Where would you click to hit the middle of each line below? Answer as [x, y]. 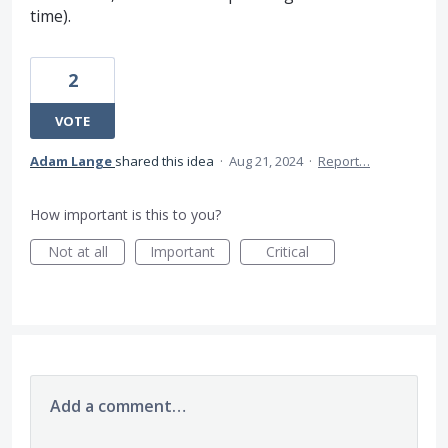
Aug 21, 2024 [266, 160]
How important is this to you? [125, 214]
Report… [344, 160]
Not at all [77, 251]
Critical [287, 251]
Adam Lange [71, 160]
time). [50, 15]
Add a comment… [118, 405]
